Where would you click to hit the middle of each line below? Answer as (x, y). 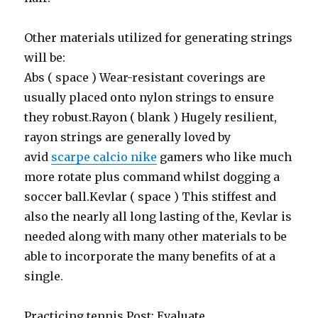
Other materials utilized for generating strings (159, 38)
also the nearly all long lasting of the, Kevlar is (158, 216)
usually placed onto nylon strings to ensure (149, 97)
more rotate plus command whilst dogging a (152, 177)
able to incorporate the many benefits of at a (150, 256)
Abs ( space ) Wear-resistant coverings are (145, 77)
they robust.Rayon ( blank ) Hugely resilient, (151, 117)
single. (44, 276)
